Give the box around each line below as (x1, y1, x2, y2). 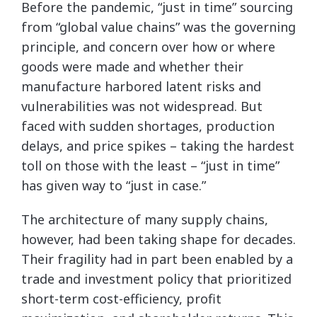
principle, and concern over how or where (21, 38, 275, 55)
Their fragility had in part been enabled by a (21, 250, 293, 267)
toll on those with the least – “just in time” (21, 156, 279, 174)
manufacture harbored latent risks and (21, 77, 261, 95)
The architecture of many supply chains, (21, 210, 268, 228)
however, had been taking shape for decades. (21, 230, 296, 248)
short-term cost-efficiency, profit (21, 289, 221, 307)
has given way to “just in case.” (21, 176, 206, 194)
